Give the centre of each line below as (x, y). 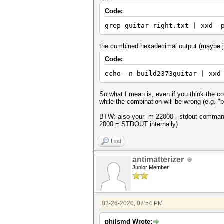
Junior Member (151, 167)
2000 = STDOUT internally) (139, 124)
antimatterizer (158, 160)
